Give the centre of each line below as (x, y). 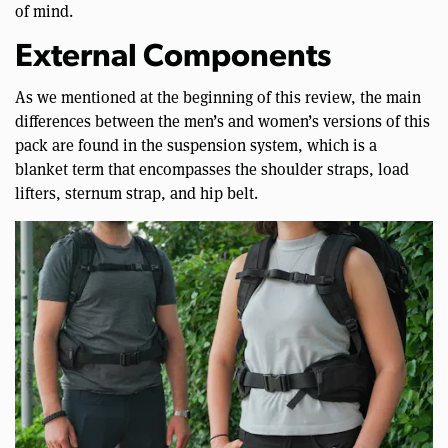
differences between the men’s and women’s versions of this (222, 120)
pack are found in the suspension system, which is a (196, 144)
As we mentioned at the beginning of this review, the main (218, 96)
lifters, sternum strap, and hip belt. (136, 192)
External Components (173, 57)
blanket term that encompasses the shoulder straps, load (212, 168)
